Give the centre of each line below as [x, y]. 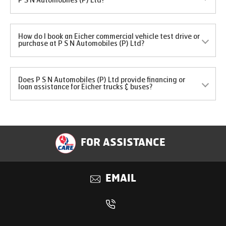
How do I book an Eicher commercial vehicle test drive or [109, 37]
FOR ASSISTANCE [123, 143]
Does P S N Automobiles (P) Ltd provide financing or [102, 80]
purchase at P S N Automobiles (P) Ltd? [81, 44]
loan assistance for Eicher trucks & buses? [85, 87]
